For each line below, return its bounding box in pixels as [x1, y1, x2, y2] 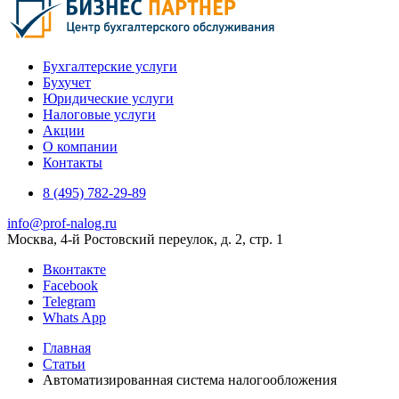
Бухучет [43, 75, 91, 90]
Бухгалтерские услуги [43, 59, 177, 74]
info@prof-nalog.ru [7, 216, 117, 231]
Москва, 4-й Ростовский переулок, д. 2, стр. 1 [7, 232, 283, 247]
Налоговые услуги [43, 107, 156, 122]
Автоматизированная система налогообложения [43, 372, 337, 387]
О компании [43, 139, 118, 154]
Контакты [43, 155, 102, 170]
